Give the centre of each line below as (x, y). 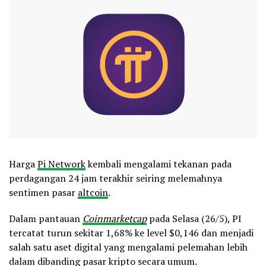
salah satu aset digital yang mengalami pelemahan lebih (128, 247)
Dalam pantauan (46, 218)
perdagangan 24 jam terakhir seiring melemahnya (115, 178)
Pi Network (61, 164)
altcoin (93, 192)
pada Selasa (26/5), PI (194, 218)
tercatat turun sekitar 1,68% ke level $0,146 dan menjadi (131, 232)
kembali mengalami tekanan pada (159, 164)
